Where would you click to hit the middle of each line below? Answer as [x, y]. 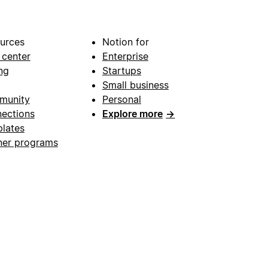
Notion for [125, 42]
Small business [135, 85]
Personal [121, 99]
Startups [121, 70]
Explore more [132, 113]
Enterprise [125, 56]
